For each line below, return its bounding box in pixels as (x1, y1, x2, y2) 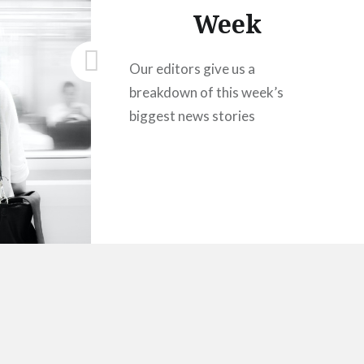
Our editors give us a (129, 59, 256, 77)
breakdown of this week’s (129, 83, 284, 101)
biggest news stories (129, 106, 256, 124)
